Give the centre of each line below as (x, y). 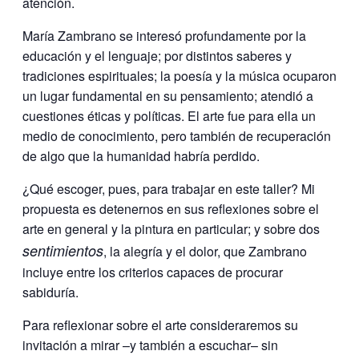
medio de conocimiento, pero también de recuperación (177, 135)
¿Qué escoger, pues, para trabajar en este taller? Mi (169, 188)
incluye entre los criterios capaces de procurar (153, 272)
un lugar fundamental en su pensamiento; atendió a (168, 95)
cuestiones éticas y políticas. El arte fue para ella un (169, 115)
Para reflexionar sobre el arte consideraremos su (160, 325)
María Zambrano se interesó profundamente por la (164, 35)
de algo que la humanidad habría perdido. (141, 155)
